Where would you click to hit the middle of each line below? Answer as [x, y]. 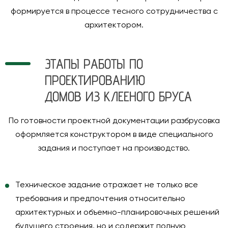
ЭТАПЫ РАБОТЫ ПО [94, 64]
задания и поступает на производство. [114, 149]
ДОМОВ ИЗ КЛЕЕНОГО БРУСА [118, 96]
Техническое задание [58, 185]
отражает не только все [149, 185]
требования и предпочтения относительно [100, 199]
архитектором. [114, 25]
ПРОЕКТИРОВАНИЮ [95, 80]
